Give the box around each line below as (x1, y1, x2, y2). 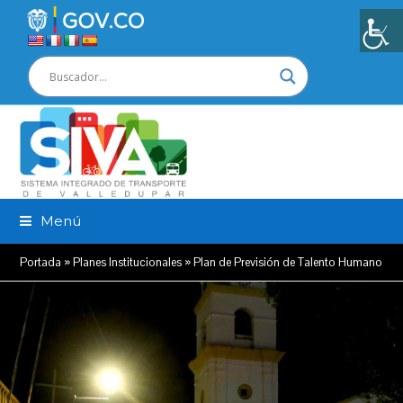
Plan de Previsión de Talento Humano (193, 255, 383, 270)
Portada (20, 255, 62, 270)
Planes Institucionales (73, 255, 183, 270)
